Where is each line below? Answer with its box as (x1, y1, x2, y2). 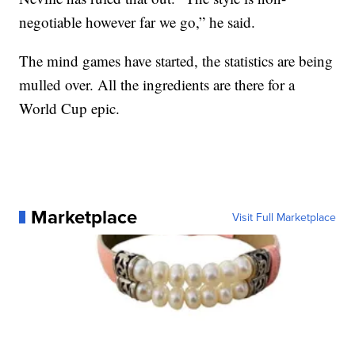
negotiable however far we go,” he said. (19, 12, 256, 32)
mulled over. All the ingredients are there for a (19, 74, 296, 94)
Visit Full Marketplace (231, 209, 336, 225)
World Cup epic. (19, 98, 120, 118)
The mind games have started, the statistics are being (19, 51, 334, 71)
